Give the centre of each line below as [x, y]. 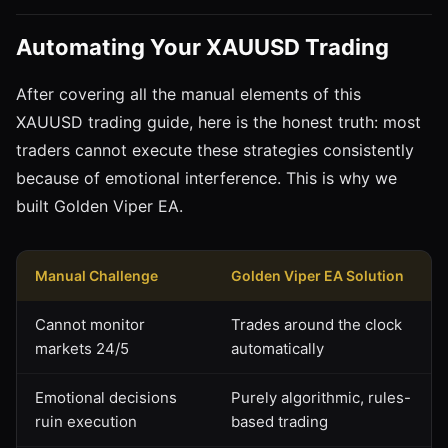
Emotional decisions [106, 397]
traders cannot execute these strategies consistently [215, 149]
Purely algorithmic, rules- [321, 397]
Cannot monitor [90, 324]
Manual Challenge [96, 275]
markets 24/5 [82, 348]
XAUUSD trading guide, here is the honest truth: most [218, 121]
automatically [277, 348]
